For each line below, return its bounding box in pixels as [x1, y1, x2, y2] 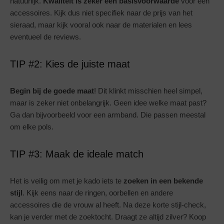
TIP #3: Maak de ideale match [10, 148, 143, 160]
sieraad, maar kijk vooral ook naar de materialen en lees [10, 20, 192, 29]
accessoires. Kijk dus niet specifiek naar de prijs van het [10, 8, 192, 17]
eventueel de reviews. [10, 32, 81, 41]
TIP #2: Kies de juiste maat [10, 58, 130, 70]
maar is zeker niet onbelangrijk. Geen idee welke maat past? [10, 98, 206, 107]
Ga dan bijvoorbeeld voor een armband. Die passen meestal [10, 110, 205, 119]
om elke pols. [10, 122, 53, 131]
